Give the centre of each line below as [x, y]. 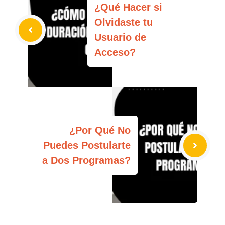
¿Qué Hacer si [128, 7]
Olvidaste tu [124, 22]
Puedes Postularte [87, 145]
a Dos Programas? [86, 160]
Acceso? [115, 52]
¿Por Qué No [100, 130]
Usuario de [120, 37]
